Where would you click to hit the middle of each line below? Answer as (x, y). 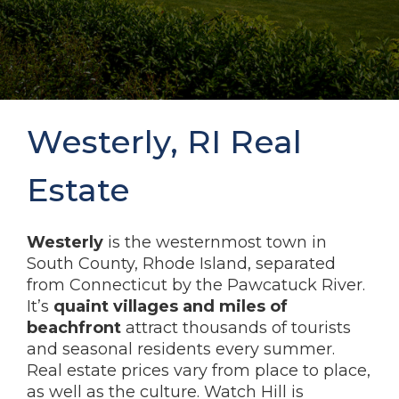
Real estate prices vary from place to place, (199, 370)
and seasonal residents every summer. (181, 349)
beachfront (74, 328)
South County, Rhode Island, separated (181, 264)
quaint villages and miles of (171, 306)
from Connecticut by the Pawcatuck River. (196, 285)
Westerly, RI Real (164, 142)
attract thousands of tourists (236, 328)
